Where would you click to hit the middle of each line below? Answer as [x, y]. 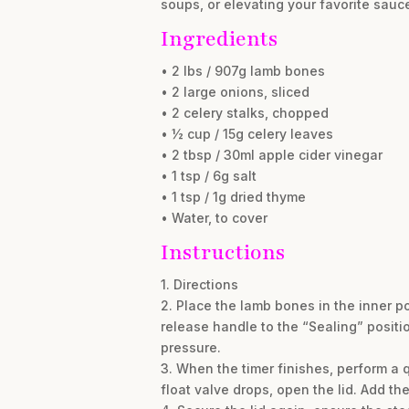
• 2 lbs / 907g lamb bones [242, 71]
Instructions [222, 252]
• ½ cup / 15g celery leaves [246, 134]
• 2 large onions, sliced [235, 92]
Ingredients [219, 39]
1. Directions [199, 284]
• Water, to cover [214, 218]
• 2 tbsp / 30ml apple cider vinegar [271, 155]
